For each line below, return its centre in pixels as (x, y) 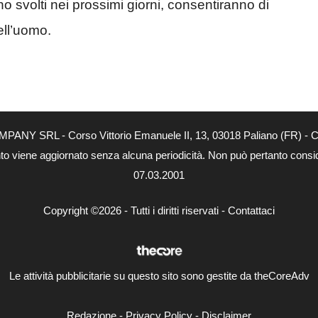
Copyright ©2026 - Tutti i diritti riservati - (136, 211)
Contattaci (251, 211)
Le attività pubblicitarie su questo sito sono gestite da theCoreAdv (159, 275)
